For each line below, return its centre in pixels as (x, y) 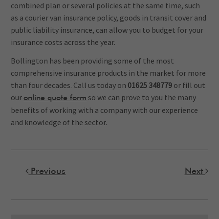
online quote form (55, 98)
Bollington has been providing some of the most (93, 61)
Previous (47, 172)
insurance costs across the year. (63, 42)
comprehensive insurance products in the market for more (109, 73)
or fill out (190, 85)
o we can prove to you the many (144, 98)
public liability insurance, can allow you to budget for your (107, 30)
